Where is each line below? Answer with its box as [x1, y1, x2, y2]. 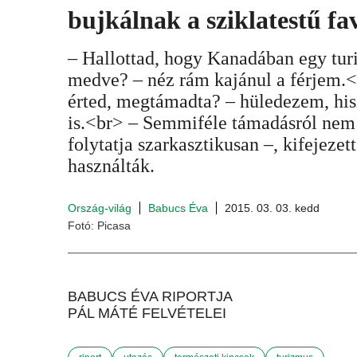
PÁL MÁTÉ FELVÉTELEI [68, 305, 226, 322]
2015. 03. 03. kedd [225, 202, 320, 214]
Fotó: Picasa [68, 219, 131, 232]
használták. [68, 155, 155, 176]
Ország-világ [68, 202, 131, 214]
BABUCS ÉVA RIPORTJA [68, 288, 233, 305]
